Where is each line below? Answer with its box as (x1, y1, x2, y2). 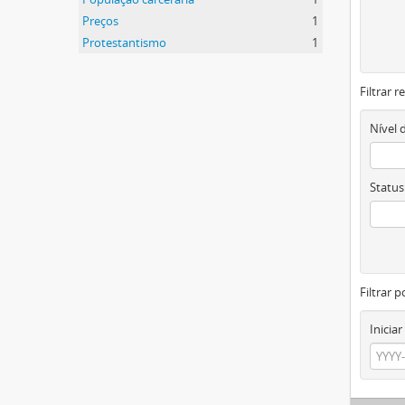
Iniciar (370, 321, 402, 337)
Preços (82, 13, 118, 29)
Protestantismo (82, 34, 166, 51)
